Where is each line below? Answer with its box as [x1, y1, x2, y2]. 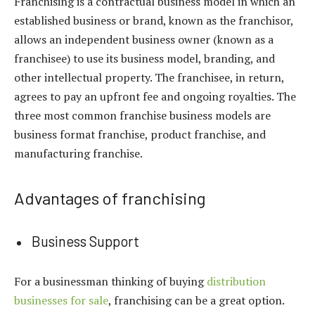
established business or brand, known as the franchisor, [14, 13, 293, 29]
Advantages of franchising [14, 188, 205, 209]
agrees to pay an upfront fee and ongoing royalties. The [14, 89, 296, 105]
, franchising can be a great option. [108, 292, 284, 308]
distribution [207, 273, 266, 289]
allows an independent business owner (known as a [14, 32, 274, 48]
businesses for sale [14, 292, 108, 308]
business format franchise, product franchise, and [14, 127, 266, 143]
